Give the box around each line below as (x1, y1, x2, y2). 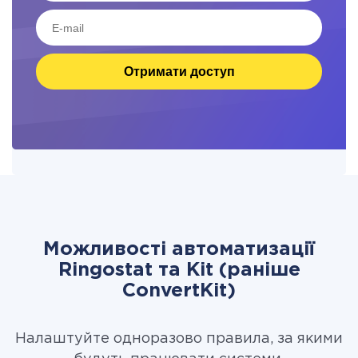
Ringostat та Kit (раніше (58, 261, 300, 279)
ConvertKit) (122, 282, 236, 300)
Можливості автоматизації (43, 241, 315, 258)
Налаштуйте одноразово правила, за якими (15, 332, 343, 345)
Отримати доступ (123, 64, 235, 78)
